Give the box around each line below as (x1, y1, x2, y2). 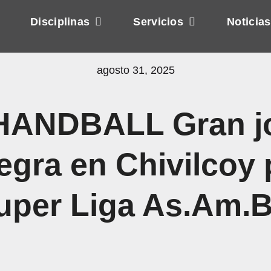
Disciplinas (30, 16, 90, 28)
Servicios (133, 16, 183, 28)
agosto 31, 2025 (96, 64, 175, 76)
